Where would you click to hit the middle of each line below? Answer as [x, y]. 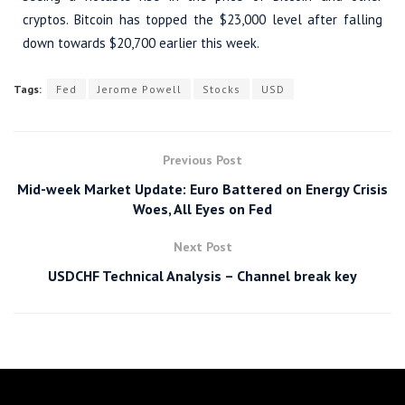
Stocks [221, 89]
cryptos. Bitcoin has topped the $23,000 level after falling [202, 20]
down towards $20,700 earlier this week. [141, 43]
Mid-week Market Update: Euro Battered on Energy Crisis [202, 189]
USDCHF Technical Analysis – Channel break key [202, 276]
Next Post [202, 247]
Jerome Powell [140, 89]
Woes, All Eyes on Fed [202, 209]
